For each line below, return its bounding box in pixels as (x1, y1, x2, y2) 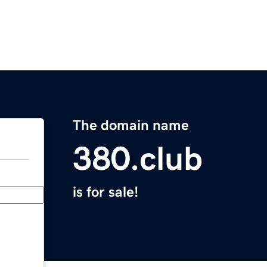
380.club (73, 142, 203, 176)
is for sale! (73, 185, 138, 200)
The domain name (73, 118, 189, 133)
